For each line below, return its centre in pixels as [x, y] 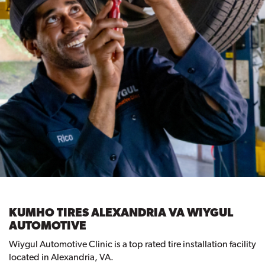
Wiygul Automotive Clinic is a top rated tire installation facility [132, 244]
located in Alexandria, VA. [61, 257]
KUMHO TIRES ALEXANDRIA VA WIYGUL [121, 213]
